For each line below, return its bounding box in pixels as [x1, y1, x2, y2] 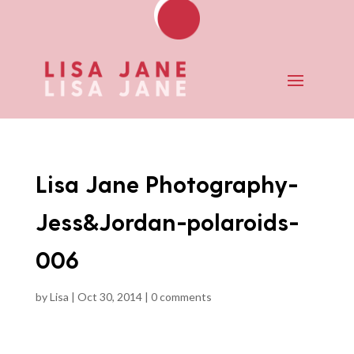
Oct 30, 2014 [77, 289, 142, 303]
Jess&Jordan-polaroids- [35, 206, 299, 235]
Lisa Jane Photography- [35, 168, 298, 198]
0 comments [150, 289, 212, 303]
